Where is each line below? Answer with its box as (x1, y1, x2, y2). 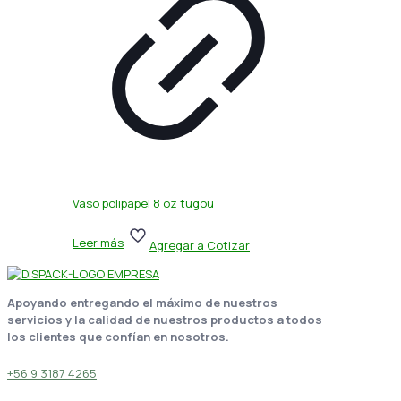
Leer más (73, 234, 124, 251)
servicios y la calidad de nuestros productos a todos (7, 311, 322, 328)
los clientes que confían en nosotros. (7, 328, 229, 346)
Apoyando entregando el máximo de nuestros (7, 294, 277, 311)
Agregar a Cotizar (149, 237, 250, 254)
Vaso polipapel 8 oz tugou (73, 194, 214, 211)
